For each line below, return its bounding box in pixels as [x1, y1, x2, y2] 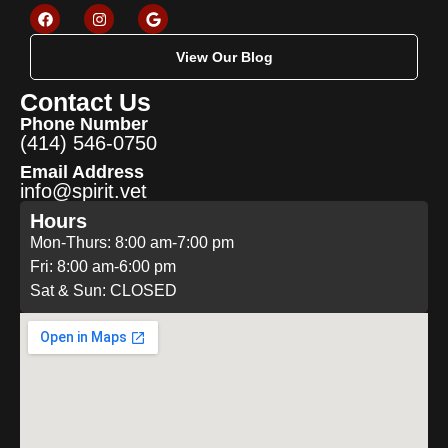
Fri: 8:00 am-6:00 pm [30, 258, 176, 276]
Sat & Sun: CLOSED [30, 282, 177, 300]
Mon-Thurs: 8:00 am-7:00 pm [30, 234, 234, 252]
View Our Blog [175, 49, 273, 66]
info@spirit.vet [20, 180, 147, 203]
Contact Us [20, 88, 151, 117]
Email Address [20, 162, 144, 183]
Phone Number [20, 114, 148, 135]
